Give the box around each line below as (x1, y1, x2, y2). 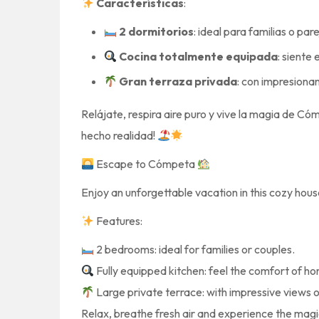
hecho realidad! (81, 128, 157, 143)
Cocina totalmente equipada (119, 49, 278, 64)
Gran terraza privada (119, 74, 238, 89)
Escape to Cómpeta (94, 157, 198, 172)
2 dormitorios (119, 24, 194, 39)
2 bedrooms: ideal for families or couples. (94, 242, 296, 257)
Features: (94, 214, 143, 229)
